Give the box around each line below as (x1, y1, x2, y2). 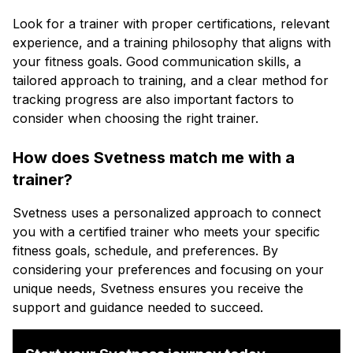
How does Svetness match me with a (13, 148, 295, 167)
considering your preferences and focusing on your (13, 262, 324, 277)
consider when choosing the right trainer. (13, 110, 258, 126)
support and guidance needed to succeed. (13, 299, 263, 315)
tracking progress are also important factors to (13, 91, 294, 107)
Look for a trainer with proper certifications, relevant (13, 16, 329, 32)
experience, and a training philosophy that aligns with (13, 35, 331, 50)
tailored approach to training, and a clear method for (13, 72, 329, 88)
